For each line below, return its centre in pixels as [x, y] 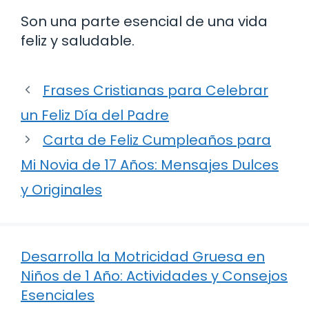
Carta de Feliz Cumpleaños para [157, 140]
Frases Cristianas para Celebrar [156, 90]
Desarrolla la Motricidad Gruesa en [143, 256]
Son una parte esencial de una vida [144, 21]
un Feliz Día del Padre [95, 115]
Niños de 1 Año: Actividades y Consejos [154, 276]
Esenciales [58, 295]
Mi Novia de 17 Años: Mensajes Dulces [150, 165]
